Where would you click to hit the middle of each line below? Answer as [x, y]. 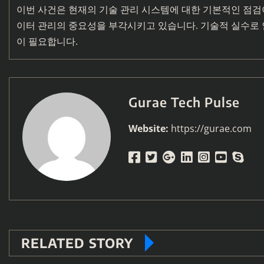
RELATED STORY [77, 242]
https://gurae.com [211, 128]
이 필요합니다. [47, 41]
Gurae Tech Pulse [184, 102]
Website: [148, 128]
